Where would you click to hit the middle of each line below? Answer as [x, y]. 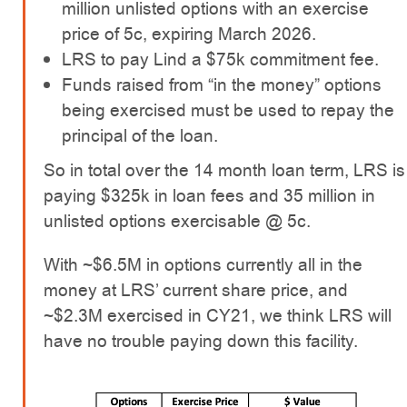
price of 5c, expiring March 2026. [189, 34]
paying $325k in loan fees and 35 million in [209, 196]
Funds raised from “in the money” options [222, 85]
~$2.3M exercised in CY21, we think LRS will [218, 316]
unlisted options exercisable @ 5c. [177, 221]
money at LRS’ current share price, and [196, 290]
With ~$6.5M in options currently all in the [203, 265]
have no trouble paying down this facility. [201, 341]
